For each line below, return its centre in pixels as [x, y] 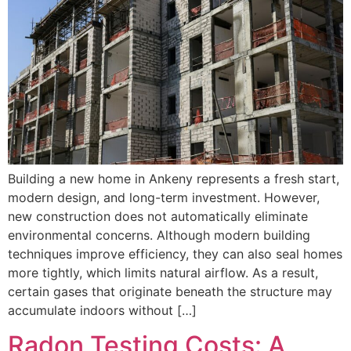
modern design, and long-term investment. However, [164, 197]
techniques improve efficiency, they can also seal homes [175, 253]
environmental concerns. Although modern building [159, 235]
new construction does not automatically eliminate [158, 216]
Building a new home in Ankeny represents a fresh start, [174, 178]
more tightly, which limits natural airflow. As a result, [163, 272]
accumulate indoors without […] [102, 310]
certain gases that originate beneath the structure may [170, 291]
